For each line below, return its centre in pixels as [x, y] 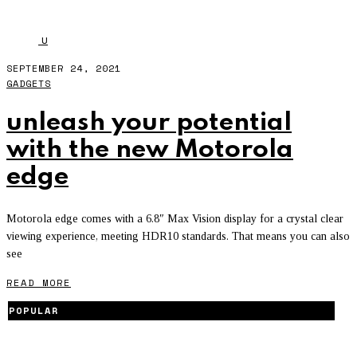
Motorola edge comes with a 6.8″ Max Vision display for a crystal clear [175, 219]
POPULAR [34, 311]
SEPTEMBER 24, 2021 [64, 69]
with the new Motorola [150, 151]
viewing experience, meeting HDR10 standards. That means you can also [178, 237]
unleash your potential [149, 124]
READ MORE [39, 283]
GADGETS [29, 84]
